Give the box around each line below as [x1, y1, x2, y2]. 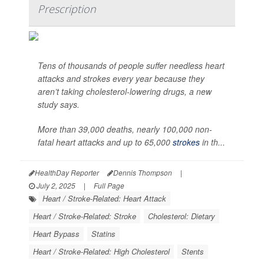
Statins [91, 228, 115, 240]
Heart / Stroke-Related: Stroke [33, 210, 136, 222]
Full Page [94, 180, 124, 191]
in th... [200, 136, 225, 148]
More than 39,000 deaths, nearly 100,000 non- [38, 123, 212, 136]
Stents [181, 246, 204, 258]
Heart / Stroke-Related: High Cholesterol [33, 246, 170, 258]
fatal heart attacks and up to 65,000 [38, 136, 173, 148]
